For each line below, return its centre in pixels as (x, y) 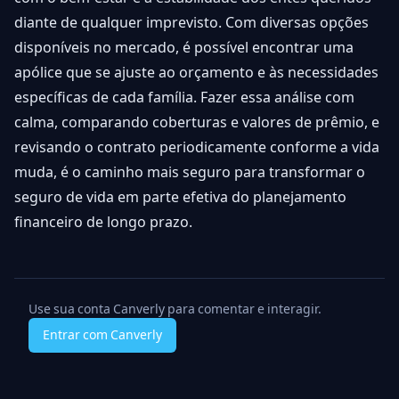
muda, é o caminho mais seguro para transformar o (190, 172)
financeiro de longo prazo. (103, 222)
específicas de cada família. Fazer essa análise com (184, 98)
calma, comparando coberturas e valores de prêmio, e (197, 122)
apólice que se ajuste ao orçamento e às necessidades (196, 73)
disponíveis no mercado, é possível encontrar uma (184, 48)
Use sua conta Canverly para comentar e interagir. (175, 309)
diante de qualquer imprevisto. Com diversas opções (191, 23)
